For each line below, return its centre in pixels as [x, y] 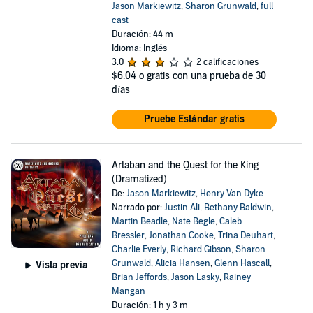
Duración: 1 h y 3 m [150, 305]
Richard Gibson [201, 249]
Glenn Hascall [242, 263]
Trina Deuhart [245, 235]
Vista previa [61, 265]
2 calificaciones [227, 62]
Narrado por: [138, 208]
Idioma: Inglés [139, 48]
